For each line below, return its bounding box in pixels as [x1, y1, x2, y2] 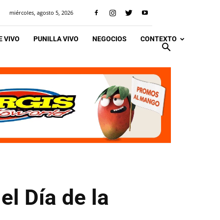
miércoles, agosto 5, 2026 [9, 9, 73, 16]
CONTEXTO [140, 35, 177, 43]
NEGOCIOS [92, 35, 127, 43]
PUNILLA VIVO [33, 35, 79, 43]
